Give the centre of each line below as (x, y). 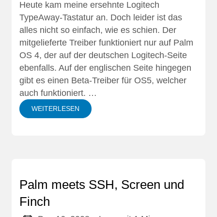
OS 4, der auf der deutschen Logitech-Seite (103, 55)
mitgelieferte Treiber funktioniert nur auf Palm (106, 43)
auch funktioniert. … (58, 93)
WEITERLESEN (55, 109)
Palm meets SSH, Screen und (102, 185)
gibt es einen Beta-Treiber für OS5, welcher (103, 81)
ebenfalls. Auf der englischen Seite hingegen (105, 68)
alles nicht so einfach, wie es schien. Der (98, 30)
